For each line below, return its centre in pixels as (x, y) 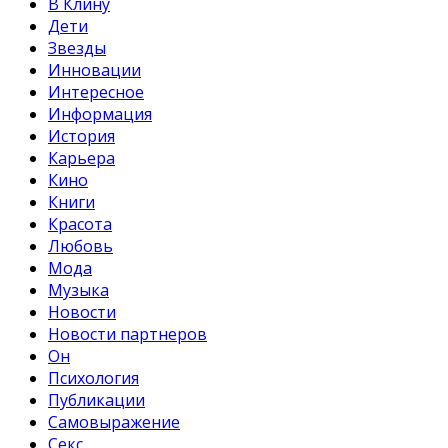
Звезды (77, 47)
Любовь (80, 245)
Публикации (96, 399)
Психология (93, 377)
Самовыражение (114, 421)
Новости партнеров (127, 333)
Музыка (78, 289)
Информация (100, 113)
